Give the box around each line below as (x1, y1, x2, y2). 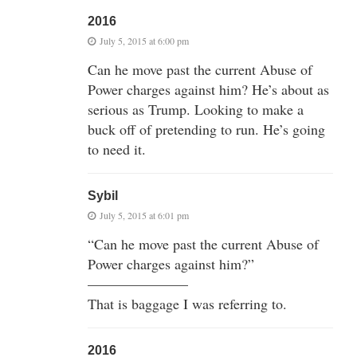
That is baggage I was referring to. (88, 294, 287, 314)
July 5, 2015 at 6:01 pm (100, 209, 189, 222)
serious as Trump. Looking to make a (88, 100, 304, 120)
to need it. (88, 139, 146, 159)
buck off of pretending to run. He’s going (88, 120, 325, 139)
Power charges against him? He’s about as (88, 80, 329, 100)
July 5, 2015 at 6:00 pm (100, 34, 189, 48)
